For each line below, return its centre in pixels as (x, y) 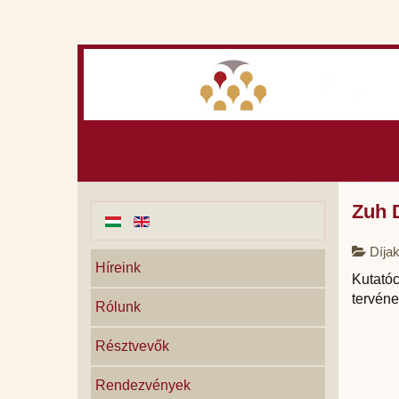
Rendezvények (143, 385)
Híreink (118, 268)
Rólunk (118, 307)
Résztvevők (132, 346)
